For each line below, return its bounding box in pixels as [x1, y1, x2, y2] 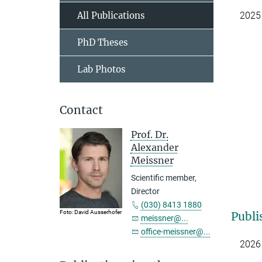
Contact [60, 103, 103, 117]
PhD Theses [77, 37, 128, 48]
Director [130, 187, 160, 196]
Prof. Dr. [130, 129, 168, 140]
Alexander [130, 142, 178, 153]
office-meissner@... [140, 227, 211, 236]
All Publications [77, 10, 145, 21]
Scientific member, [130, 173, 196, 182]
